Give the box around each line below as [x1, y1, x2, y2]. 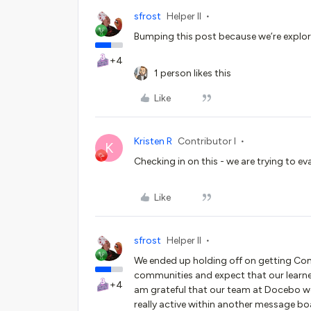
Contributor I [178, 135, 236, 147]
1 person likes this [154, 67, 231, 79]
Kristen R [134, 135, 172, 147]
